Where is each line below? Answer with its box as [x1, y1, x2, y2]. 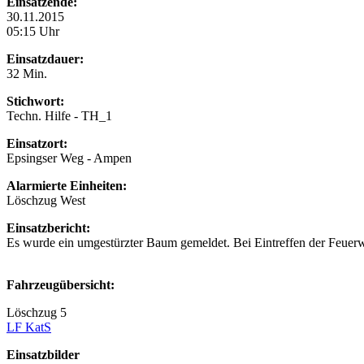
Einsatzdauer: [6, 51, 84, 66]
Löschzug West [6, 193, 85, 207]
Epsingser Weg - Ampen [6, 150, 132, 165]
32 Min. [6, 66, 47, 80]
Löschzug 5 [6, 305, 67, 319]
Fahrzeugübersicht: [6, 277, 115, 292]
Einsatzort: [6, 136, 67, 150]
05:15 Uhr [6, 24, 59, 38]
